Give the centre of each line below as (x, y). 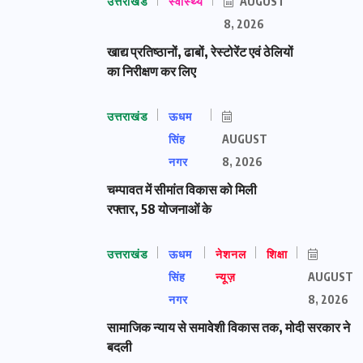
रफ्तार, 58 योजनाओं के (159, 209)
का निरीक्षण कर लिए (152, 71)
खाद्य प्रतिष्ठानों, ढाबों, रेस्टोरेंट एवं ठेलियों (200, 51)
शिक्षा (277, 254)
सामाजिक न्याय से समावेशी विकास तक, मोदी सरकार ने (228, 327)
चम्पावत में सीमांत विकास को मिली (182, 189)
